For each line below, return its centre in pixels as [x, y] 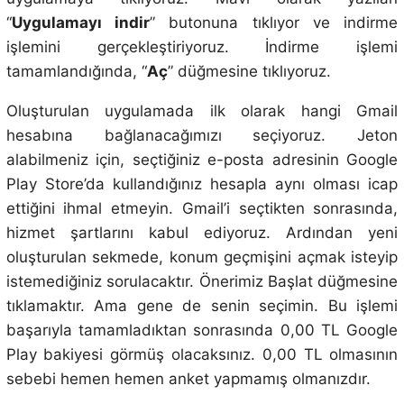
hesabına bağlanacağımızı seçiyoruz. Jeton [202, 136]
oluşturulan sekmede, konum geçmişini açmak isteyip [202, 257]
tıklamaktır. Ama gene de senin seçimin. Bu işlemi [202, 306]
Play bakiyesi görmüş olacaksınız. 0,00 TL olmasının [202, 355]
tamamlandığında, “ [76, 72]
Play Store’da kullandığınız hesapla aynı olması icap [202, 184]
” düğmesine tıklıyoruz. [249, 72]
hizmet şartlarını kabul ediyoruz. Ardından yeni [202, 233]
